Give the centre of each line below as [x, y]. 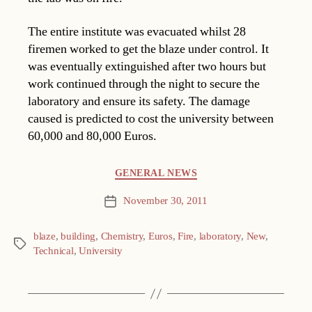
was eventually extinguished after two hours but [147, 66]
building [78, 237]
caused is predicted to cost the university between [151, 118]
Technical [54, 251]
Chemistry [122, 237]
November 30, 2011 [165, 201]
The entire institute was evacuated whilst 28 [137, 31]
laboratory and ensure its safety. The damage [139, 101]
